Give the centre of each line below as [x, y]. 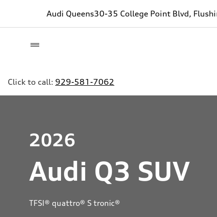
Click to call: [31, 82]
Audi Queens [70, 14]
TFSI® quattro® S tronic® [75, 203]
